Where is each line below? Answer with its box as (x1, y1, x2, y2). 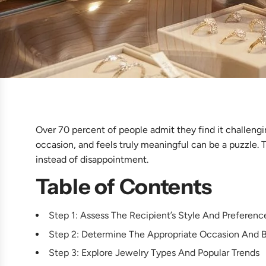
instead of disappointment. (36, 154, 148, 166)
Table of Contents (36, 173, 212, 200)
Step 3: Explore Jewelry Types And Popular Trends (49, 247, 259, 259)
